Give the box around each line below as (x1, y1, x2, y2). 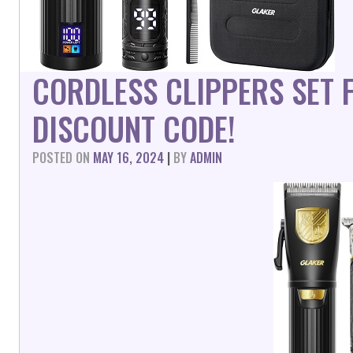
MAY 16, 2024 (93, 148, 164, 167)
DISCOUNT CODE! (32, 105, 236, 152)
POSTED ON (32, 148, 93, 167)
